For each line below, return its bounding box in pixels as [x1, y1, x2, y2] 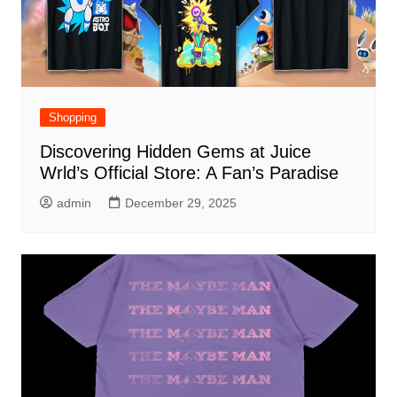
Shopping [48, 110, 97, 124]
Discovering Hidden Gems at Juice [39, 141, 311, 161]
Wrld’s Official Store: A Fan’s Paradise [39, 162, 339, 183]
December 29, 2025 [124, 195, 237, 210]
